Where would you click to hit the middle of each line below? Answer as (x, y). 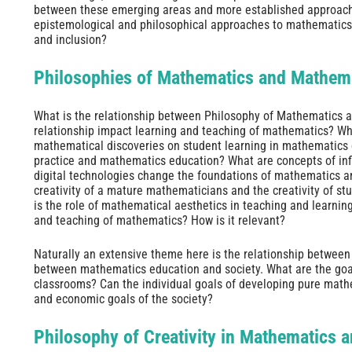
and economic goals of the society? (123, 299)
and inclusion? (70, 40)
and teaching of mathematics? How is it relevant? (159, 221)
